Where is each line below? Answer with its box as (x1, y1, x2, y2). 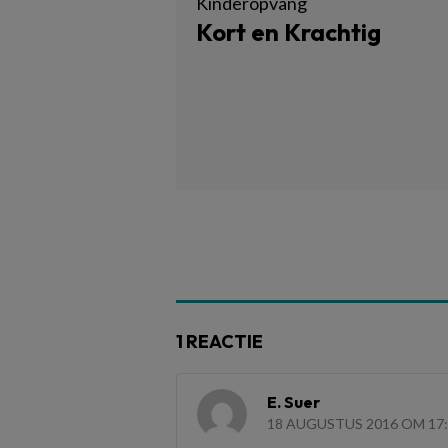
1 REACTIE (176, 330, 263, 353)
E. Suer (267, 392, 320, 412)
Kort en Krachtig (196, 17, 381, 47)
